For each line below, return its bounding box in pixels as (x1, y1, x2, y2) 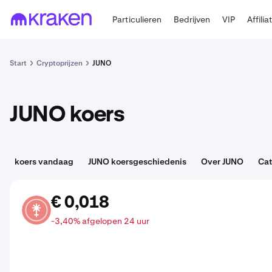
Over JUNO (201, 156, 243, 167)
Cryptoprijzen (36, 58, 83, 68)
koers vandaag (15, 156, 73, 167)
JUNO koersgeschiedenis (88, 156, 186, 167)
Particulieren (112, 13, 162, 25)
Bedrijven (174, 13, 211, 25)
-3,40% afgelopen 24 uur (51, 216, 149, 226)
